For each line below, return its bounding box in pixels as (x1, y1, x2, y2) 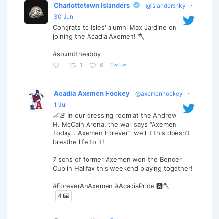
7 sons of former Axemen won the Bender (53, 155, 182, 163)
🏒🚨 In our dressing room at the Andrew (53, 111, 177, 119)
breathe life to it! (53, 137, 106, 146)
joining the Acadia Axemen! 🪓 (53, 32, 144, 40)
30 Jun (54, 12, 73, 20)
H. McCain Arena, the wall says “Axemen (53, 120, 176, 128)
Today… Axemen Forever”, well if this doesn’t (53, 129, 190, 137)
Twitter (110, 61, 127, 68)
